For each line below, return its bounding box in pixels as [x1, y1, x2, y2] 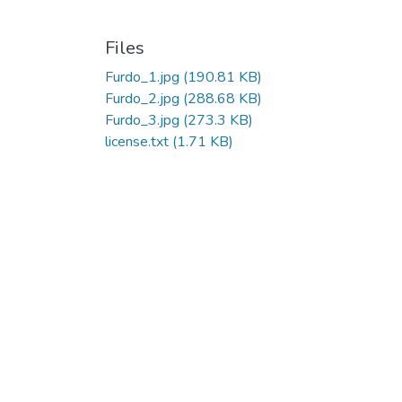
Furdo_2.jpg [105, 89, 179, 109]
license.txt [105, 132, 169, 152]
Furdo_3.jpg [105, 110, 179, 130]
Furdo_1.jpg [105, 67, 179, 87]
